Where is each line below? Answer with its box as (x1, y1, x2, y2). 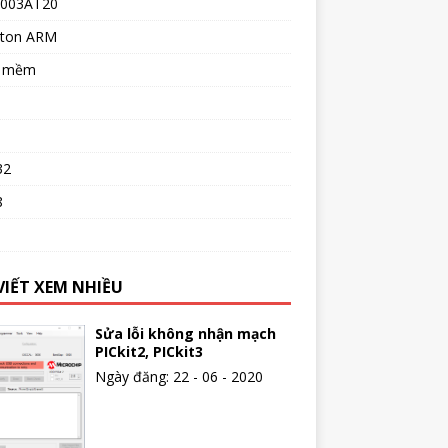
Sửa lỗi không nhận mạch (94, 323, 276, 343)
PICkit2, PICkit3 (94, 341, 203, 361)
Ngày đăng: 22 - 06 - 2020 (94, 366, 263, 386)
